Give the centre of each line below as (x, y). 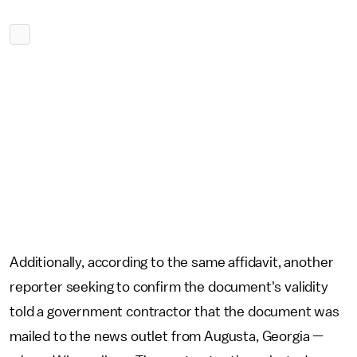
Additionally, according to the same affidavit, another (172, 262)
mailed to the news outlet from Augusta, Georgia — (167, 336)
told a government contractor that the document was (175, 312)
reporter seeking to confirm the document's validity (169, 287)
